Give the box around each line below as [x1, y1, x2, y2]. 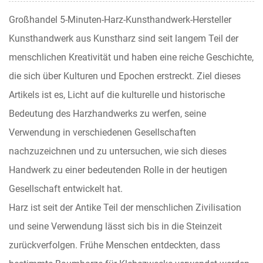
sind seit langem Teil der [138, 33, 238, 44]
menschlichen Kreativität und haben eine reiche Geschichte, [9, 52, 254, 63]
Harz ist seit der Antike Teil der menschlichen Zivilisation [9, 202, 241, 213]
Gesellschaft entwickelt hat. [9, 183, 123, 194]
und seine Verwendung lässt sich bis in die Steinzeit [9, 221, 222, 232]
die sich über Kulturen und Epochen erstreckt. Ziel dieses [9, 70, 241, 82]
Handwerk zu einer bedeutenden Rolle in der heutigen [9, 164, 227, 176]
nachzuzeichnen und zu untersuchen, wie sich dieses [9, 146, 227, 157]
